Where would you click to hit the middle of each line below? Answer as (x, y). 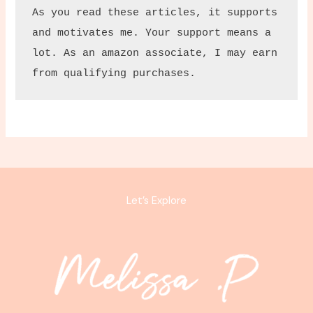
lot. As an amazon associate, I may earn (154, 53)
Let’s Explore (156, 201)
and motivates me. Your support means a (151, 32)
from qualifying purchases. (114, 73)
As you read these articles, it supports (154, 12)
